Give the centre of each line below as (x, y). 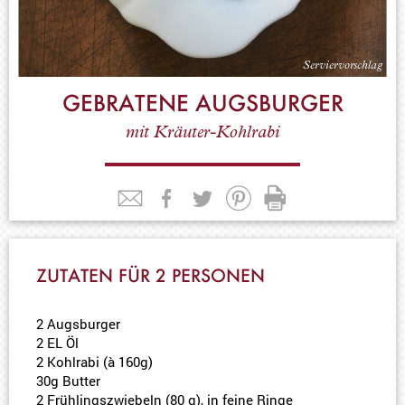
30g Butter (68, 381)
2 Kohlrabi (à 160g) (94, 362)
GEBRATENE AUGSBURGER (202, 103)
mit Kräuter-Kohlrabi (202, 134)
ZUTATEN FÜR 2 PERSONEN (151, 275)
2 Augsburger (78, 324)
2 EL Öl (57, 343)
